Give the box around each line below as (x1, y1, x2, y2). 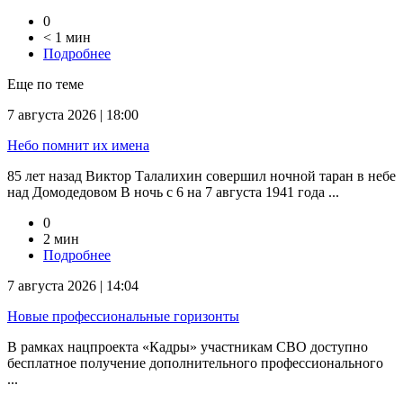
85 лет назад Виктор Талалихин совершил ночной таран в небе (7, 168, 396, 184)
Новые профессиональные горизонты (7, 309, 239, 325)
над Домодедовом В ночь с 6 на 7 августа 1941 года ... (7, 184, 339, 201)
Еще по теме (7, 76, 84, 93)
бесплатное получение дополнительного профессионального (7, 355, 383, 372)
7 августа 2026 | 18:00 (7, 107, 139, 123)
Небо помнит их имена (7, 138, 149, 154)
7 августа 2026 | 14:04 (7, 278, 139, 294)
